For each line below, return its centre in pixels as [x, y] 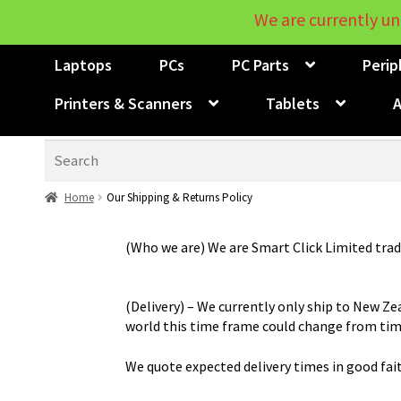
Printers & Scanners [123, 104]
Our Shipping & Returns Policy [179, 197]
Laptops [83, 65]
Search [66, 149]
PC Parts [260, 65]
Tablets [292, 104]
